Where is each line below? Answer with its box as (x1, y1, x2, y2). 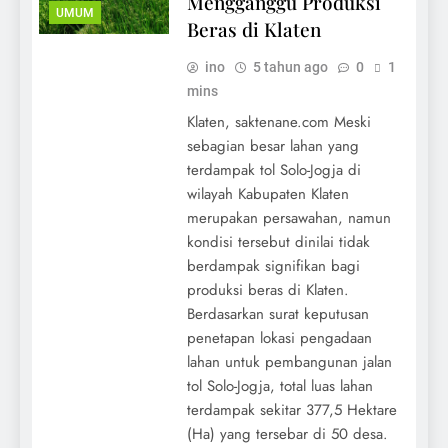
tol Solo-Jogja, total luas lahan (186, 375, 373, 398)
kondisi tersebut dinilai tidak (186, 231, 370, 254)
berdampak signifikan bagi (186, 255, 360, 278)
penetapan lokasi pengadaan (186, 327, 372, 350)
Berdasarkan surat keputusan (186, 303, 369, 326)
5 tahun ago (252, 59, 328, 76)
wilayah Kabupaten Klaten (186, 183, 349, 206)
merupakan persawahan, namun (186, 207, 391, 230)
